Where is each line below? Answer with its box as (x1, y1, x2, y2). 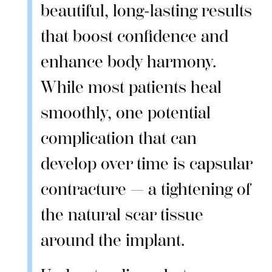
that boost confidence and (40, 26, 228, 47)
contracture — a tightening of (40, 179, 251, 200)
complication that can (40, 128, 197, 149)
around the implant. (40, 230, 185, 251)
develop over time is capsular (40, 154, 252, 174)
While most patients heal (40, 77, 222, 98)
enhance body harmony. (40, 52, 216, 72)
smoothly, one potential (40, 103, 211, 123)
